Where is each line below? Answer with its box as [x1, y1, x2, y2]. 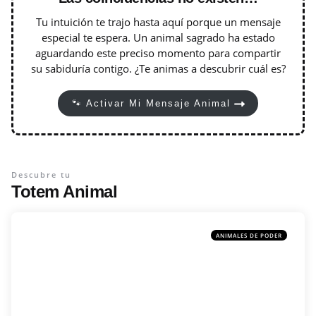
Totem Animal [11, 181, 117, 201]
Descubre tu [11, 169, 71, 180]
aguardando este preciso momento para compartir [35, 46, 281, 61]
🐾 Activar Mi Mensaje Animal [71, 97, 231, 109]
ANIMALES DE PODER [216, 231, 282, 239]
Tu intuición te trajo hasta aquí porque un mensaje [35, 15, 281, 30]
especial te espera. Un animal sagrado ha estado [41, 30, 275, 45]
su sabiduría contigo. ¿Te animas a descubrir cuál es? [30, 61, 286, 76]
